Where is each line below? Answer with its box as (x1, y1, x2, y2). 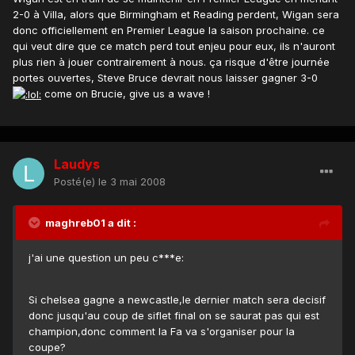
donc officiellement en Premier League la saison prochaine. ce (13, 23, 325, 36)
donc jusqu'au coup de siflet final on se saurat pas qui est (29, 308, 319, 322)
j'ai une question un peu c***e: (29, 250, 184, 264)
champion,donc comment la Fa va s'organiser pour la (29, 324, 295, 338)
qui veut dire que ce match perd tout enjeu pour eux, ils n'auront (13, 39, 335, 52)
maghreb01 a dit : (45, 216, 136, 229)
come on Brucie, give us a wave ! (41, 86, 210, 100)
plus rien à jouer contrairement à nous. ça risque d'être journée (13, 55, 330, 68)
